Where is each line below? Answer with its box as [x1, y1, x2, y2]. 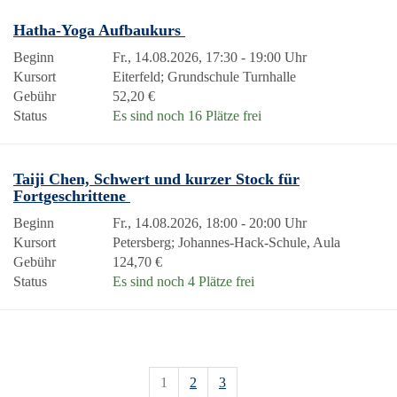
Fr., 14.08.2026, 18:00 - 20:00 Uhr [113, 215, 307, 230]
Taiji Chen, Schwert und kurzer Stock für [13, 170, 300, 188]
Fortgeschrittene [13, 187, 130, 205]
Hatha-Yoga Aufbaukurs [13, 21, 185, 39]
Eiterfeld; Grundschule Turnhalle [113, 69, 296, 84]
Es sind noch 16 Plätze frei [113, 108, 261, 123]
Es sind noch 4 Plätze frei [113, 274, 254, 289]
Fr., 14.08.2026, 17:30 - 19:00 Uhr [113, 50, 307, 65]
